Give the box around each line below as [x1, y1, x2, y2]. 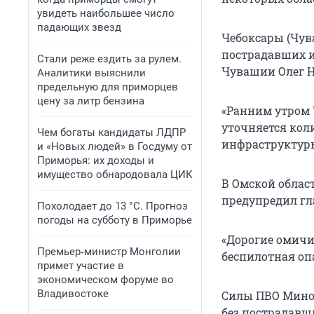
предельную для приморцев [37, 81, 178, 93]
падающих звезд [37, 21, 121, 34]
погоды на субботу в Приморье [37, 214, 192, 226]
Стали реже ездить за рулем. [37, 53, 182, 65]
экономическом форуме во [37, 273, 174, 286]
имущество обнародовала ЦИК [37, 168, 193, 181]
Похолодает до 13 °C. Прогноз [37, 200, 188, 212]
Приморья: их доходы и [37, 154, 154, 167]
